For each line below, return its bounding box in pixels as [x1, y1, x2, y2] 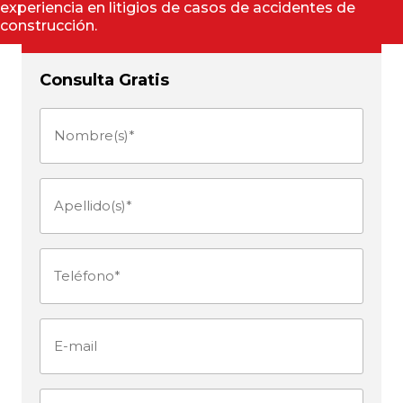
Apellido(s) [39, 190, 122, 208]
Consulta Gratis [40, 70, 169, 91]
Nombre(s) [39, 120, 120, 138]
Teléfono [39, 260, 109, 278]
